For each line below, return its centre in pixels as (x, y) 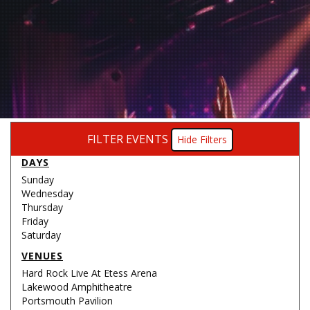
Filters (213, 139)
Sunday (38, 180)
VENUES (42, 256)
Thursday (42, 207)
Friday (35, 221)
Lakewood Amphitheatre (77, 287)
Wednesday (47, 193)
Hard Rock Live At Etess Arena (89, 273)
